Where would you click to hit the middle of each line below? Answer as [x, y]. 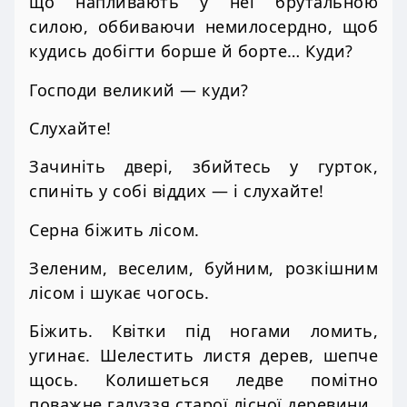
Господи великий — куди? [139, 89]
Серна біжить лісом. [114, 229]
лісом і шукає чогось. [119, 292]
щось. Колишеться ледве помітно [203, 380]
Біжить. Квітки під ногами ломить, [203, 331]
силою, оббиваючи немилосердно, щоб [203, 27]
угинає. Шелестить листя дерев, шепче [203, 356]
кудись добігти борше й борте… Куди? [191, 51]
